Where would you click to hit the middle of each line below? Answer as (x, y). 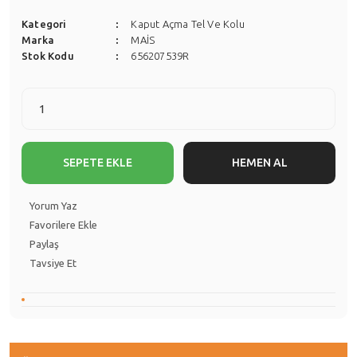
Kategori (44, 24)
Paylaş (44, 244)
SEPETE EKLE (98, 163)
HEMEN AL (259, 163)
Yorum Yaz (53, 206)
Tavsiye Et (53, 263)
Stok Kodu (48, 56)
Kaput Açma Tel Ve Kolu (188, 24)
